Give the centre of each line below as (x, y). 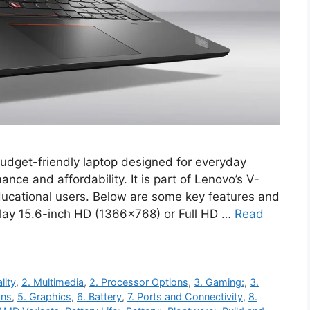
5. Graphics (44, 296)
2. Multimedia (53, 282)
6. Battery (99, 296)
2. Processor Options (139, 282)
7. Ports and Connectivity (185, 296)
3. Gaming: (219, 282)
